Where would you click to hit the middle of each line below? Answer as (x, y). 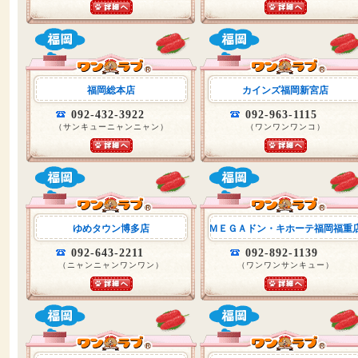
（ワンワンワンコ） (285, 127)
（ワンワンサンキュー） (285, 265)
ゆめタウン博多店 (111, 229)
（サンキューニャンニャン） (111, 127)
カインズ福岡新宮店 (285, 90)
